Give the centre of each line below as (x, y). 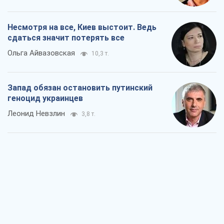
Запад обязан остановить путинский (80, 88)
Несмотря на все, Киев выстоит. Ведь (82, 27)
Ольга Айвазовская (41, 53)
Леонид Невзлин (36, 114)
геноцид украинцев (45, 98)
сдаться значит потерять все (66, 38)
